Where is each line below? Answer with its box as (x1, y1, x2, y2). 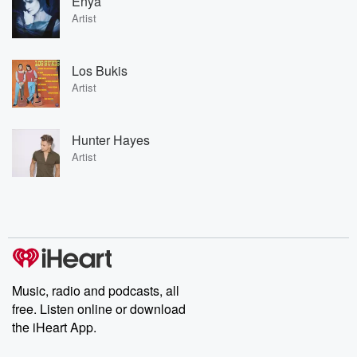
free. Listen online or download (12, 300, 186, 318)
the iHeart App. (12, 318, 96, 336)
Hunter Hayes (72, 130, 150, 149)
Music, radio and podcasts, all (12, 281, 179, 300)
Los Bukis (72, 61, 127, 80)
